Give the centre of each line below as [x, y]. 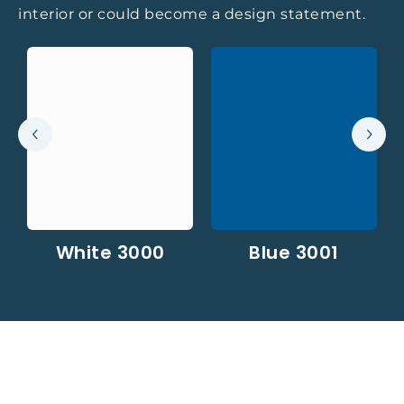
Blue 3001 [294, 252]
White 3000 [110, 252]
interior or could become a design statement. [192, 14]
